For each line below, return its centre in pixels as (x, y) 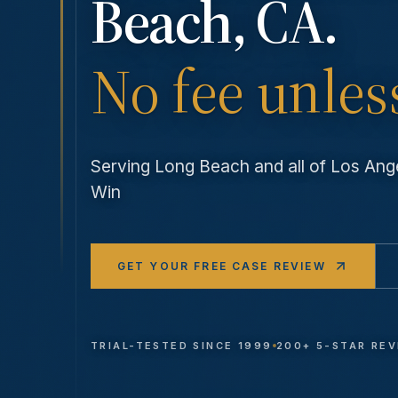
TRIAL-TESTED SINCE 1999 (182, 346)
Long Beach (202, 167)
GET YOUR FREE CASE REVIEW (221, 266)
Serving (123, 167)
